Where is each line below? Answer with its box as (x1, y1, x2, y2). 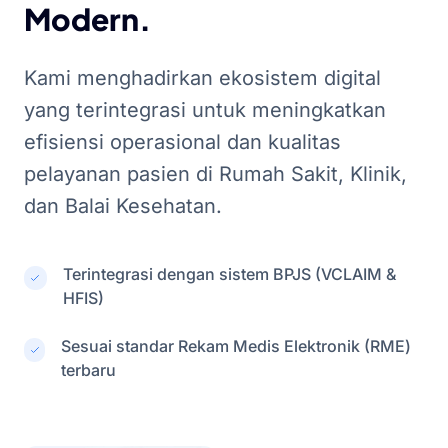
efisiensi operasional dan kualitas (24, 130, 341, 154)
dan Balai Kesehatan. (24, 194, 222, 218)
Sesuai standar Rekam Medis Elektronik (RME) (61, 336, 412, 356)
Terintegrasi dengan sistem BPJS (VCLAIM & (62, 264, 396, 284)
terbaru (61, 360, 117, 380)
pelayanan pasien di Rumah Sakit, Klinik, (24, 162, 407, 186)
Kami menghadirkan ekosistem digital (24, 66, 381, 90)
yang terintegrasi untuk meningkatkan (24, 98, 386, 122)
